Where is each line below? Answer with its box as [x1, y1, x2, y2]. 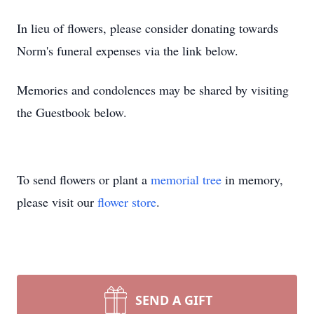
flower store [97, 193, 156, 210]
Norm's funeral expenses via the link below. [17, 42, 243, 59]
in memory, [221, 171, 283, 188]
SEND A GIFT [135, 292, 212, 308]
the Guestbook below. [17, 104, 127, 121]
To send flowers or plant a [17, 171, 151, 188]
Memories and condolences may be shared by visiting [17, 81, 289, 98]
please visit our [17, 193, 97, 210]
